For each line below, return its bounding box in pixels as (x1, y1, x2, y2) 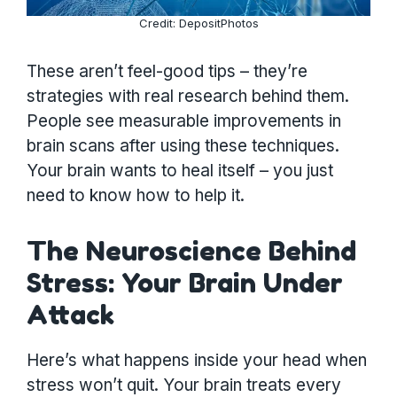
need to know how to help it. (27, 184, 245, 206)
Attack (27, 299, 114, 331)
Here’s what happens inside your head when (27, 350, 367, 371)
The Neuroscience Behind (27, 235, 356, 268)
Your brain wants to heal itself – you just (27, 160, 333, 181)
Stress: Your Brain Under (27, 267, 343, 300)
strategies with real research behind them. (27, 85, 349, 106)
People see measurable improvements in (27, 110, 341, 131)
